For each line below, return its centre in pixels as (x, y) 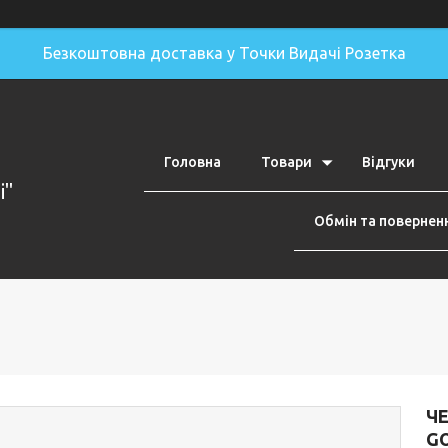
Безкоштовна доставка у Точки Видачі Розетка (224, 53)
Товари (286, 162)
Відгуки (388, 162)
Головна (192, 162)
